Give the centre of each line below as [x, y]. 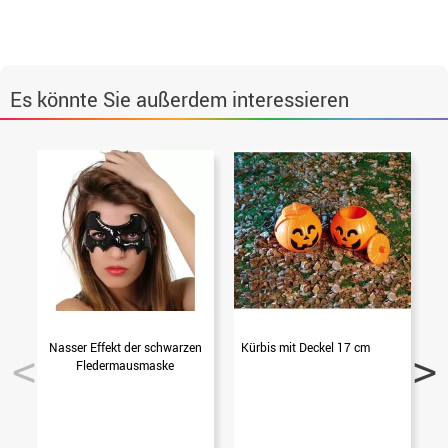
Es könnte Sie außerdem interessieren [179, 99]
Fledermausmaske [125, 364]
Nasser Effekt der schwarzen [125, 346]
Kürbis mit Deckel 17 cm [305, 346]
